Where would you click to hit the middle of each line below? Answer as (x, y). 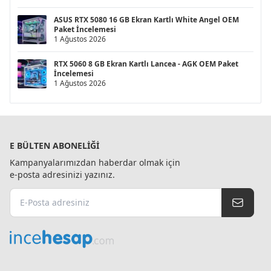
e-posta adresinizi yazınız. (62, 174)
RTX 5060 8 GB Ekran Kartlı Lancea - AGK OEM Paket (146, 64)
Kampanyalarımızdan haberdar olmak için (95, 162)
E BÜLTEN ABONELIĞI (54, 145)
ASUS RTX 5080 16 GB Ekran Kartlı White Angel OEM (146, 19)
